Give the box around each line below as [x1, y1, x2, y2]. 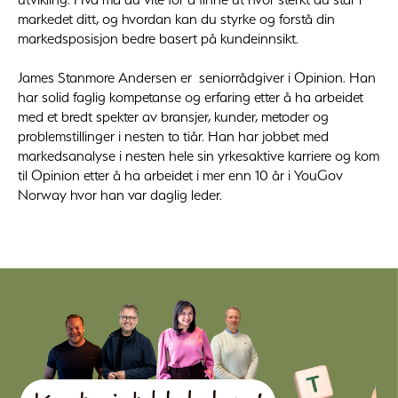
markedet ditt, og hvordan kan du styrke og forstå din [18, 10, 335, 28]
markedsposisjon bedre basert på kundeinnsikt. [18, 29, 298, 48]
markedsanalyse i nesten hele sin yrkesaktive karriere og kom [18, 147, 379, 165]
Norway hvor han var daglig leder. [18, 186, 222, 204]
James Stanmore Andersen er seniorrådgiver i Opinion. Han [18, 68, 376, 87]
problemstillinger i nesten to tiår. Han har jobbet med [18, 127, 329, 146]
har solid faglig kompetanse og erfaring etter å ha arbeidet [18, 88, 363, 107]
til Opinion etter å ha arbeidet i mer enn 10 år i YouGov [18, 166, 343, 185]
